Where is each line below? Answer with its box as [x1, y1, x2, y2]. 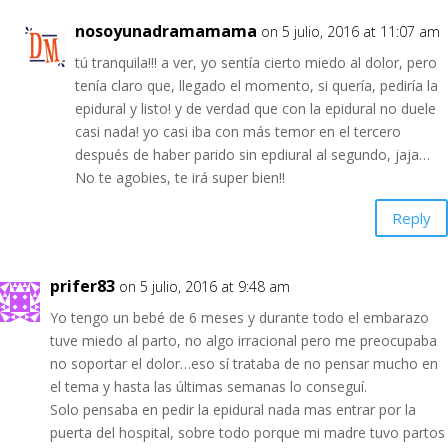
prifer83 [50, 275, 115, 297]
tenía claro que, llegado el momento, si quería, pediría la [75, 76, 438, 95]
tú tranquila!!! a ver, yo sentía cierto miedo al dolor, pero [75, 53, 437, 72]
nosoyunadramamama [75, 20, 257, 42]
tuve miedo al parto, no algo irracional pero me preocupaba [50, 331, 437, 350]
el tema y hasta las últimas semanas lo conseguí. [50, 377, 367, 396]
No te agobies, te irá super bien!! [75, 168, 285, 187]
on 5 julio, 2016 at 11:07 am [261, 22, 440, 41]
